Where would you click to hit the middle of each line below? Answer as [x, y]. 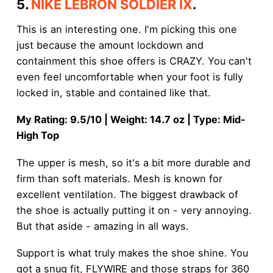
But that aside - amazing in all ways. [102, 226]
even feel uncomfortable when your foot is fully [129, 76]
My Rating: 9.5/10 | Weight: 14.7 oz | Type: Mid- [131, 120]
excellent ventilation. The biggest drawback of [127, 194]
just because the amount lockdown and [110, 45]
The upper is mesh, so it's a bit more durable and [133, 162]
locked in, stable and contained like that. [113, 92]
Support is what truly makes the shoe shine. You [132, 253]
